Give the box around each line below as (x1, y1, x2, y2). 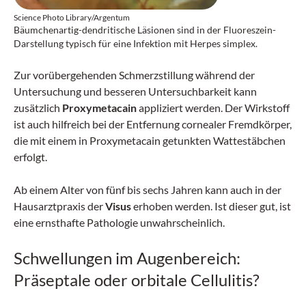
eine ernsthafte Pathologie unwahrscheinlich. (14, 215, 225, 229)
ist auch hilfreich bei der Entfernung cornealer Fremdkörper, (14, 117, 292, 130)
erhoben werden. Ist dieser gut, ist (131, 199, 291, 212)
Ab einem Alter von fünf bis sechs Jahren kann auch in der (14, 182, 281, 196)
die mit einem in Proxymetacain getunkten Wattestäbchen (14, 133, 286, 147)
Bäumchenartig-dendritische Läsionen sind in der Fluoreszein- (14, 23, 276, 36)
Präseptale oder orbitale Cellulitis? (14, 269, 260, 290)
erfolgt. (14, 150, 47, 163)
